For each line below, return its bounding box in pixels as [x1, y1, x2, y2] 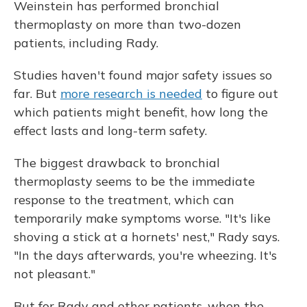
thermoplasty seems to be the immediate [14, 173, 255, 190]
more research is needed [60, 86, 202, 102]
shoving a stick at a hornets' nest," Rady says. [14, 229, 280, 245]
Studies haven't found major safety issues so [14, 67, 272, 84]
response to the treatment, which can [14, 192, 234, 208]
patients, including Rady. [14, 35, 158, 51]
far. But [14, 86, 60, 102]
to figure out [202, 86, 278, 102]
